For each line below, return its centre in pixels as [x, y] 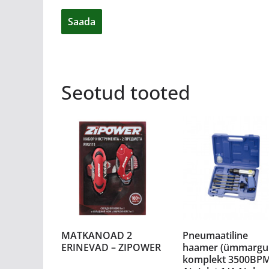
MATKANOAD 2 [97, 235]
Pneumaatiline [215, 235]
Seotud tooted [126, 92]
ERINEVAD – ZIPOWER [111, 247]
